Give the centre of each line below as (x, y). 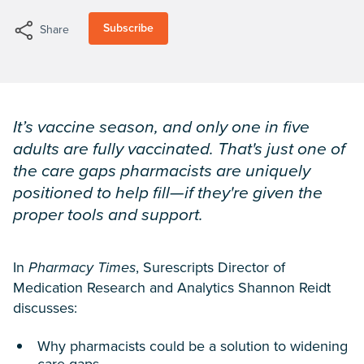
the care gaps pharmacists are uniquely (162, 170)
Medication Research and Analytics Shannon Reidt (172, 288)
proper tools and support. (108, 214)
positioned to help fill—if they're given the (168, 192)
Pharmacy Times (82, 267)
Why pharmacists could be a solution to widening (193, 346)
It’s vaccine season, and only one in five (161, 126)
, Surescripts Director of (210, 267)
